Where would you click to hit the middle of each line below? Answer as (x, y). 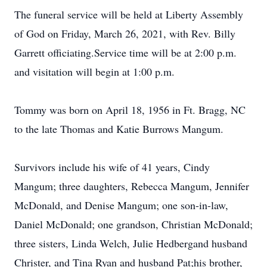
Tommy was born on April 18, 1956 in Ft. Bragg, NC (130, 110)
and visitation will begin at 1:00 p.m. (94, 72)
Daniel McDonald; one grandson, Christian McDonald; (133, 224)
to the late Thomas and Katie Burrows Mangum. (119, 129)
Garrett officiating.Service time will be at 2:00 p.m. (125, 52)
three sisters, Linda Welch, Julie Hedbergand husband (131, 243)
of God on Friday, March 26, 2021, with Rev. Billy (125, 33)
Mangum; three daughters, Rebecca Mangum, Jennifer (132, 186)
